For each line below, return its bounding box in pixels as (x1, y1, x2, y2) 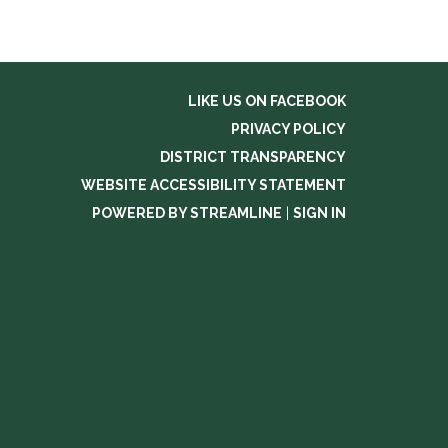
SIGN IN (293, 205, 346, 221)
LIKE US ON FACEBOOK (188, 93, 346, 109)
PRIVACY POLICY (231, 121, 346, 137)
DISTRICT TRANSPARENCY (160, 149, 346, 165)
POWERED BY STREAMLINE (92, 205, 282, 221)
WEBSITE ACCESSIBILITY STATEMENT (81, 177, 346, 193)
